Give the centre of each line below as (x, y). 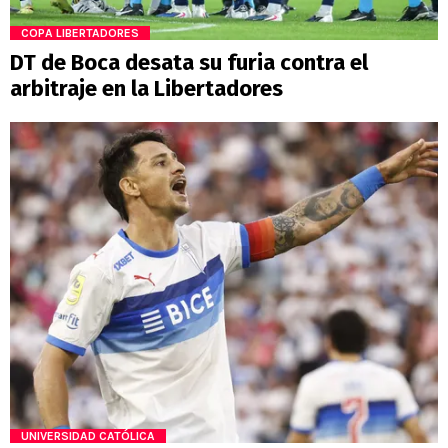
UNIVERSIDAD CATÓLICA (88, 435)
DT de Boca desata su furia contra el (189, 63)
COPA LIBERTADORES (80, 33)
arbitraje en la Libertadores (146, 89)
